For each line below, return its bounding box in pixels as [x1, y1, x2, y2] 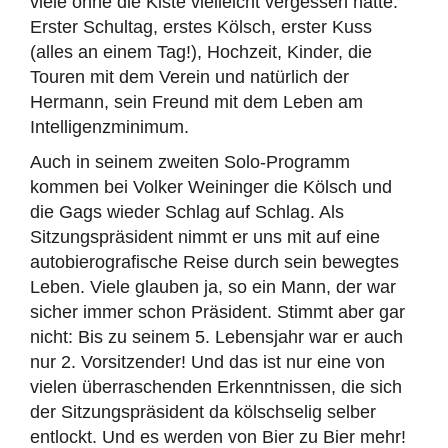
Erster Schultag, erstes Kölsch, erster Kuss [30, 17, 372, 37]
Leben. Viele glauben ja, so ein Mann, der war [30, 277, 396, 297]
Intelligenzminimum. [30, 117, 189, 137]
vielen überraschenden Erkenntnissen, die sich [30, 377, 402, 397]
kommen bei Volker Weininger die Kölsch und [30, 177, 392, 197]
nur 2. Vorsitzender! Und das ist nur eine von [30, 352, 385, 372]
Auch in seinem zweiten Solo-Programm [30, 152, 350, 172]
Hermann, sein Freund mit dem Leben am [30, 92, 363, 112]
